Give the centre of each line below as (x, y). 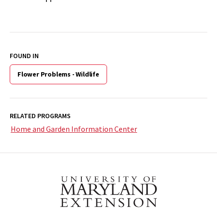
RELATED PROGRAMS (40, 116)
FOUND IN (24, 56)
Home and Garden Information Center (74, 129)
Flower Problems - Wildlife (58, 74)
